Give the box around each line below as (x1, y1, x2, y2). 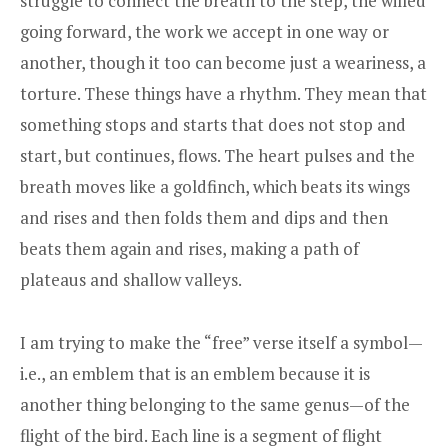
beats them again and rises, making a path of (20, 237, 359, 261)
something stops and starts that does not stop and (20, 113, 406, 137)
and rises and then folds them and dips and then (20, 206, 388, 230)
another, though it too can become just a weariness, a (20, 51, 426, 75)
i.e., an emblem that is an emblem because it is (20, 362, 370, 386)
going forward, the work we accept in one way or (20, 20, 389, 44)
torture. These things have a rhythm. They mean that (20, 82, 427, 106)
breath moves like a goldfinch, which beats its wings (20, 175, 410, 199)
